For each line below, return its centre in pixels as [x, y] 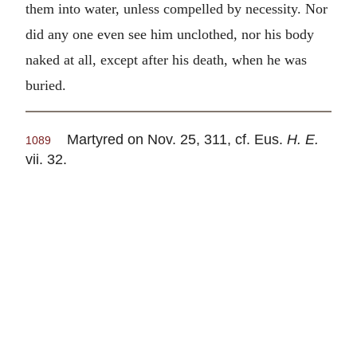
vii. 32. [46, 159]
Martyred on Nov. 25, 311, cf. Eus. [169, 139]
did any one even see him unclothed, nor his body [170, 34]
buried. [46, 85]
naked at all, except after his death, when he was [166, 59]
